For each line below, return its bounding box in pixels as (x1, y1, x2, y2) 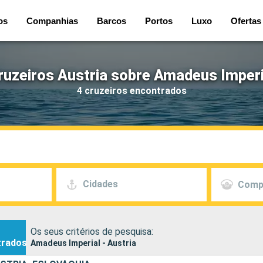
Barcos (97, 15, 126, 26)
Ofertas (231, 15, 261, 26)
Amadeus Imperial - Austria (31, 238, 136, 248)
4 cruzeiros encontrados (76, 85, 187, 96)
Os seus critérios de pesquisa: (31, 225, 153, 237)
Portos (145, 15, 173, 26)
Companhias (26, 15, 78, 26)
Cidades (82, 178, 118, 190)
